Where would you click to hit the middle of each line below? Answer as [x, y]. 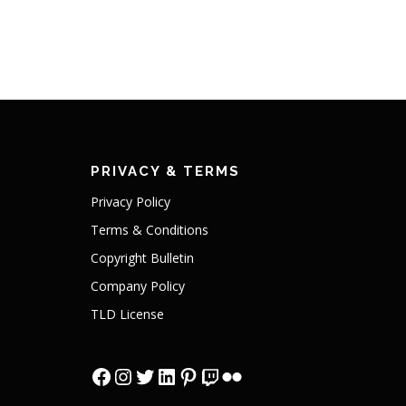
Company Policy [137, 285]
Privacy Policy [130, 201]
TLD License [127, 314]
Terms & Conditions [149, 229]
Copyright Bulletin [142, 257]
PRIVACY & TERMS [165, 171]
